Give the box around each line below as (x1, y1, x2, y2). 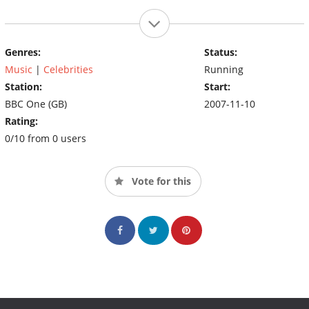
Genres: (5, 45, 41, 59)
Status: (203, 45, 237, 59)
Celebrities (43, 62, 93, 76)
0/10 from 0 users (5, 131, 86, 145)
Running (203, 62, 243, 76)
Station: (5, 79, 42, 93)
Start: (203, 79, 230, 93)
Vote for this (129, 174, 191, 188)
